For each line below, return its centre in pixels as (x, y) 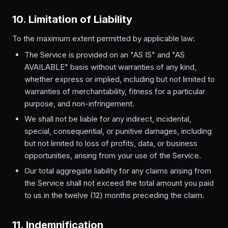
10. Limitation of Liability (72, 19)
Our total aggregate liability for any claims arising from (118, 171)
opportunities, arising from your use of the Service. (113, 155)
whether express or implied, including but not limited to (120, 79)
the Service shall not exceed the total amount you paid (119, 183)
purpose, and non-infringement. (79, 104)
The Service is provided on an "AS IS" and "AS (105, 55)
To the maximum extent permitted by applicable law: (104, 38)
